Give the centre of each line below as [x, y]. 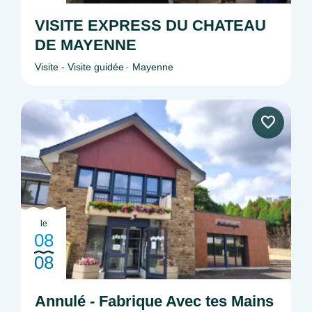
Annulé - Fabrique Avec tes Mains [154, 302]
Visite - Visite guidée [79, 67]
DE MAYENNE [86, 45]
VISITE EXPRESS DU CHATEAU [150, 25]
